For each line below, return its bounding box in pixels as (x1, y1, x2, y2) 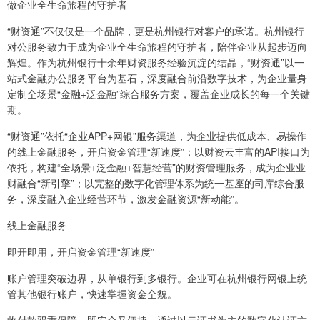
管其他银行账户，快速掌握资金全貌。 (7, 286, 177, 301)
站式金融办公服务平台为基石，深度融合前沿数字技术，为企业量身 (7, 70, 307, 85)
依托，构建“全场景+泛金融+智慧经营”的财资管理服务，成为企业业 (7, 159, 306, 174)
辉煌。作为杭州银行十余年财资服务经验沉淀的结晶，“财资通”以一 (7, 54, 304, 69)
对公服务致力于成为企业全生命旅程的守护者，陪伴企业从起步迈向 (7, 39, 307, 54)
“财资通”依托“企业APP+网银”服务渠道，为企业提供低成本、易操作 (7, 128, 306, 143)
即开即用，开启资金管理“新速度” (7, 244, 154, 259)
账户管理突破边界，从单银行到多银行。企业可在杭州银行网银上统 (7, 270, 307, 285)
